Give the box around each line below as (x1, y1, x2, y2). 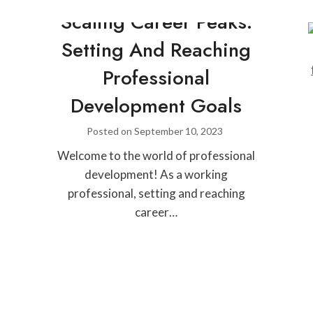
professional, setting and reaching (67, 186, 245, 201)
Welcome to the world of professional (57, 148, 256, 163)
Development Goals (71, 92, 242, 120)
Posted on (86, 125, 134, 137)
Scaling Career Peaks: (60, 8, 252, 36)
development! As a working (85, 167, 228, 182)
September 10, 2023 (133, 125, 223, 137)
